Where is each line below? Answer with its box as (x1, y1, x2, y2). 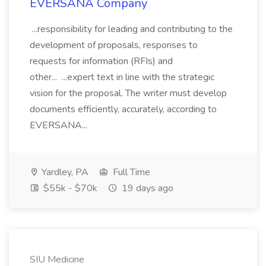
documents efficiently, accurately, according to (30, 103, 217, 116)
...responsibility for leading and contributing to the (30, 23, 233, 36)
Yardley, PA (39, 166, 88, 179)
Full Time (110, 166, 150, 179)
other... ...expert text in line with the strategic (30, 71, 214, 84)
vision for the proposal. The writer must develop (30, 87, 227, 100)
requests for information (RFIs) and (30, 55, 173, 68)
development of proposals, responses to (30, 39, 198, 52)
